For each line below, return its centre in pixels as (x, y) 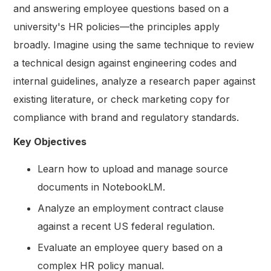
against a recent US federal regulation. (126, 226)
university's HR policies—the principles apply (117, 26)
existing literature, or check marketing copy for (122, 99)
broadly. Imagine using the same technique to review (134, 44)
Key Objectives (50, 141)
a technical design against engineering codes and (125, 63)
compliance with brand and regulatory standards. (126, 117)
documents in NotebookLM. (102, 187)
